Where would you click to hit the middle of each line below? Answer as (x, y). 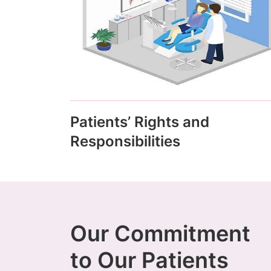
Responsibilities (125, 142)
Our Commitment (160, 234)
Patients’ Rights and (139, 122)
